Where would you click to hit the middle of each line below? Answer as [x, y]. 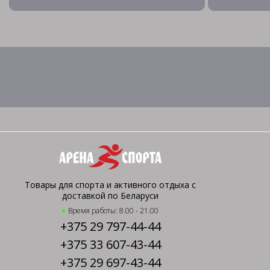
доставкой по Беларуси [110, 196]
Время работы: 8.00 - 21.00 [113, 211]
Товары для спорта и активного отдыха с [110, 185]
